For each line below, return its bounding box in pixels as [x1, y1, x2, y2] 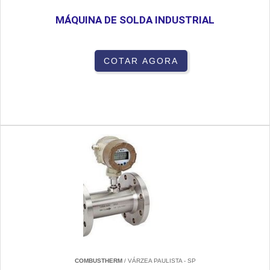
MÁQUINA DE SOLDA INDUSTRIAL [55, 14, 215, 27]
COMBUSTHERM [74, 257, 122, 265]
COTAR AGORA [104, 56, 178, 66]
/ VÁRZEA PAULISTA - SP [122, 257, 196, 265]
